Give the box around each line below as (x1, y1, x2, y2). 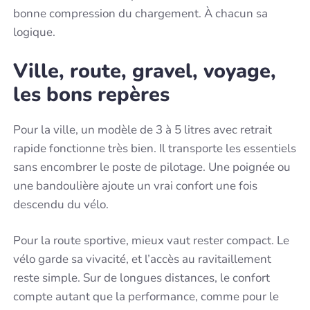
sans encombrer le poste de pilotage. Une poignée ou (13, 158, 291, 175)
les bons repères (13, 80, 170, 108)
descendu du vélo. (13, 196, 109, 212)
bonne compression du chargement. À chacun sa (13, 6, 268, 22)
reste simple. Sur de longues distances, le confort (13, 270, 271, 286)
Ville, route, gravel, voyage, (13, 57, 277, 84)
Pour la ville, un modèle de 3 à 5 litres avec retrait (13, 121, 273, 138)
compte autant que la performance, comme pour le (13, 289, 280, 305)
